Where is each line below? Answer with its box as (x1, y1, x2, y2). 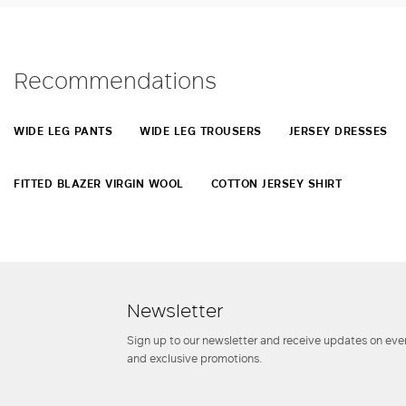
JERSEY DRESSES (288, 121, 388, 140)
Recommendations (14, 63, 217, 95)
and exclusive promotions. (127, 349, 263, 366)
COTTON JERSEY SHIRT (210, 174, 342, 192)
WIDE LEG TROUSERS (140, 121, 262, 140)
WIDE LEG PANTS (14, 121, 112, 140)
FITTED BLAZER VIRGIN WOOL (14, 174, 184, 192)
